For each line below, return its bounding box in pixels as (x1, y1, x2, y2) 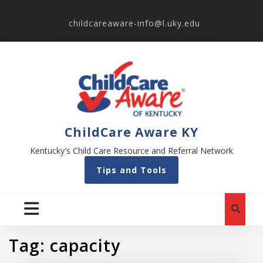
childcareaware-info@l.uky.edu (69, 18, 200, 29)
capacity (50, 234, 120, 257)
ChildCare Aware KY (65, 124, 198, 140)
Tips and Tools (96, 164, 167, 176)
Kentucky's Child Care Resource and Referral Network (30, 145, 233, 156)
